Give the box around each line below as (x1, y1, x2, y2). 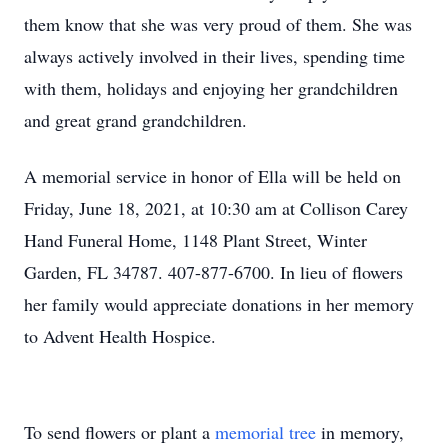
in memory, (316, 420, 404, 444)
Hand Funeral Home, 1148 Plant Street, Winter (24, 228, 367, 252)
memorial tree (215, 420, 316, 444)
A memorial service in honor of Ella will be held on (24, 164, 401, 188)
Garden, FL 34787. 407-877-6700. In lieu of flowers (24, 260, 403, 284)
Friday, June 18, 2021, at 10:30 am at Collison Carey (24, 196, 408, 220)
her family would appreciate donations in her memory (24, 292, 414, 316)
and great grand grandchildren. (24, 108, 247, 132)
